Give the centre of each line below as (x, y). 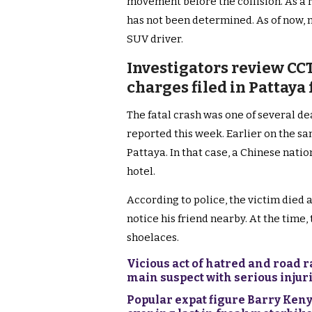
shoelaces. (153, 238)
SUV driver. (155, 39)
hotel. (141, 172)
